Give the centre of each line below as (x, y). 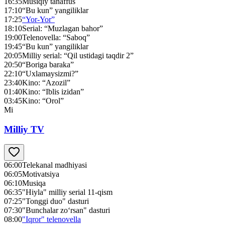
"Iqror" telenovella (51, 219)
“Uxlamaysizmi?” (50, 73)
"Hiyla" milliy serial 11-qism (67, 192)
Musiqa (34, 183)
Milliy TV (24, 129)
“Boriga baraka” (48, 64)
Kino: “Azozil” (46, 82)
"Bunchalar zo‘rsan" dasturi (66, 210)
